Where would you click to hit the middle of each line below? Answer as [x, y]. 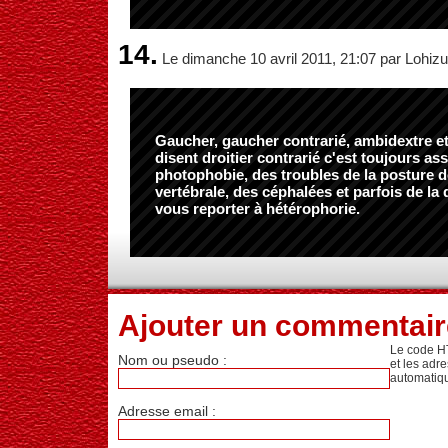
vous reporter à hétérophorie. [257, 208]
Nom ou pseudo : [172, 360]
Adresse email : [167, 411]
